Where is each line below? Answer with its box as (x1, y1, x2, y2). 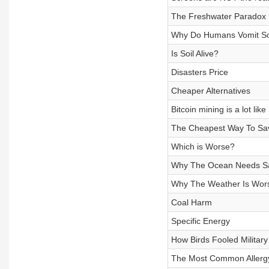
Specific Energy (171, 216, 230, 226)
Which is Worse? (171, 142, 235, 151)
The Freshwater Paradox (171, 11, 266, 21)
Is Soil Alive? (171, 49, 219, 58)
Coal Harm (171, 198, 212, 207)
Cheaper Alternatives (171, 86, 250, 95)
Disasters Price (171, 67, 228, 77)
